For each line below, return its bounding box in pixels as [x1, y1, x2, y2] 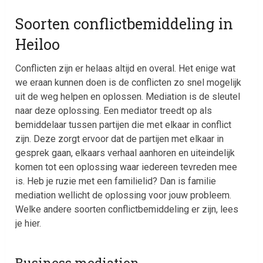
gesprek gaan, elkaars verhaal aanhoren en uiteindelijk [15, 147, 235, 159]
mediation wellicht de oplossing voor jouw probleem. [15, 189, 232, 201]
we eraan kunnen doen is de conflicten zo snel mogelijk [15, 76, 242, 88]
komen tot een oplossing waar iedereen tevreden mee [15, 161, 238, 173]
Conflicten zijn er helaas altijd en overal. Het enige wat [15, 62, 236, 74]
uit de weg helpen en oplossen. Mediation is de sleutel [15, 90, 241, 102]
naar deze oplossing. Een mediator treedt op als [15, 104, 213, 116]
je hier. [15, 217, 42, 229]
